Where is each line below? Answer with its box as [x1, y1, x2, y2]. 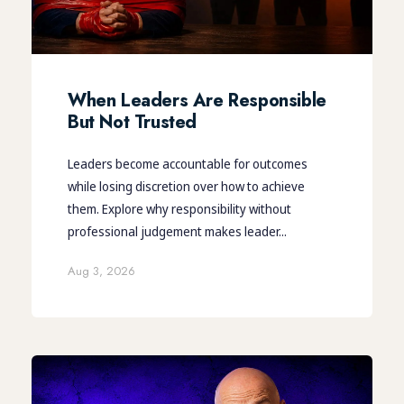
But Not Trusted [68, 108, 197, 135]
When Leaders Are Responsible [68, 87, 326, 114]
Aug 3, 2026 [68, 262, 135, 280]
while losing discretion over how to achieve [68, 177, 305, 195]
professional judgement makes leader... [68, 222, 287, 240]
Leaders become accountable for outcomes [68, 154, 308, 172]
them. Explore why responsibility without [68, 199, 291, 217]
